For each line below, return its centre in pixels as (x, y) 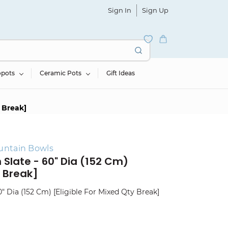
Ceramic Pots (61, 73)
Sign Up (155, 10)
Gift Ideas (121, 73)
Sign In (120, 10)
